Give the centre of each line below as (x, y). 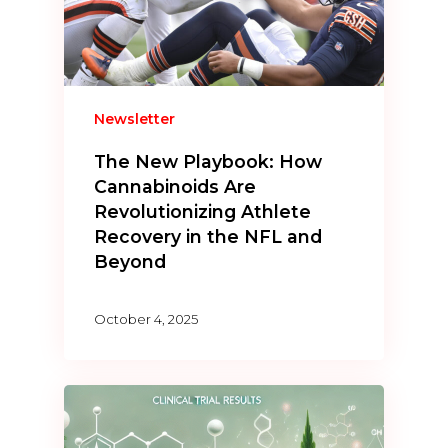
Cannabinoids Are (175, 187)
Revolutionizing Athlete (203, 212)
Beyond (130, 262)
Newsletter (135, 119)
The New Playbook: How (208, 162)
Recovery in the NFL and (208, 237)
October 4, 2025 (146, 318)
